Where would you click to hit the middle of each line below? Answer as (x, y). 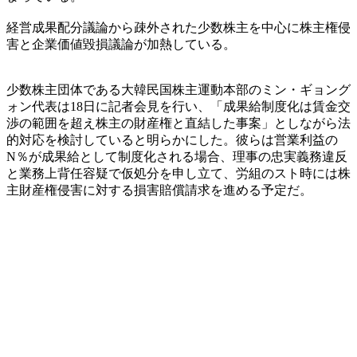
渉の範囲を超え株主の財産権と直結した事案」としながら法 (178, 123)
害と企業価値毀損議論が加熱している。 (121, 44)
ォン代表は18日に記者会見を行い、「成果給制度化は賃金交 (178, 106)
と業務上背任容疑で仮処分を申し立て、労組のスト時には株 (178, 173)
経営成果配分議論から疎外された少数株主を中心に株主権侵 (178, 27)
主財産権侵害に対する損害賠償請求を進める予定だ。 (159, 190)
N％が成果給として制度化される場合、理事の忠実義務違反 (177, 156)
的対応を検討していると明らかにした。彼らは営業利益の (172, 139)
